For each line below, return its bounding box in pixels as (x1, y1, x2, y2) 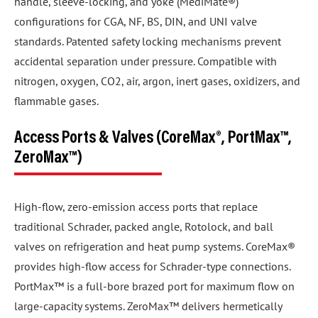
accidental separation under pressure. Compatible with (14, 54, 277, 69)
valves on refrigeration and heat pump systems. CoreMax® (14, 239, 295, 254)
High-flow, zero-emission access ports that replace (14, 199, 258, 214)
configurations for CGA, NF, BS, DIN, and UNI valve (14, 14, 257, 29)
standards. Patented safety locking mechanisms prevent (14, 34, 281, 49)
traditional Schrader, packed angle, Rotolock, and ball (14, 219, 273, 234)
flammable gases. (14, 94, 99, 109)
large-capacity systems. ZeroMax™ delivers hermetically (14, 299, 282, 314)
